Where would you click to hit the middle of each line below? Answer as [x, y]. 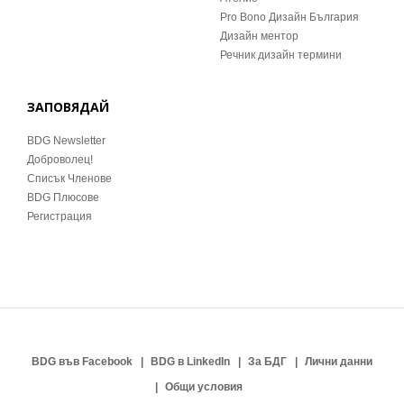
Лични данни [339, 362]
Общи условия [203, 387]
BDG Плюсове [63, 197]
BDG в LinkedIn [190, 362]
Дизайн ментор [259, 36]
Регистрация [60, 216]
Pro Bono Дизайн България [289, 17]
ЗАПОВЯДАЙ [68, 107]
